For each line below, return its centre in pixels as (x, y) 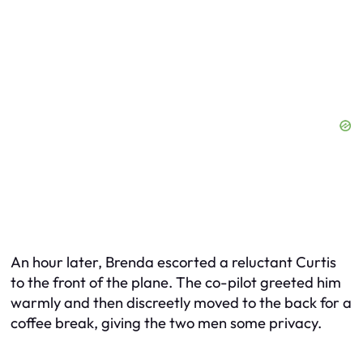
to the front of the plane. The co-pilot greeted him (176, 283)
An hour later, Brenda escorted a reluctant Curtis (173, 263)
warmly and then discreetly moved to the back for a (181, 303)
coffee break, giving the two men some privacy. (166, 323)
